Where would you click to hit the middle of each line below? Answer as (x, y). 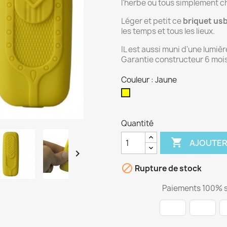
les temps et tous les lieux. (168, 31)
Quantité (137, 123)
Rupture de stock (167, 169)
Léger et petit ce (152, 21)
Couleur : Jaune (149, 80)
